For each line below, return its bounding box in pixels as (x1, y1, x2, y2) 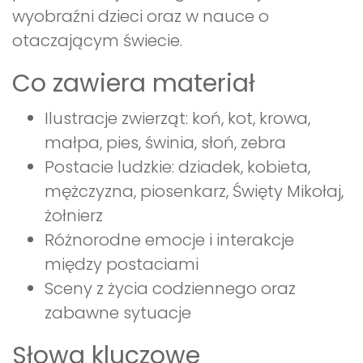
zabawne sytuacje (45, 301, 191, 325)
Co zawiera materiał (12, 66, 255, 101)
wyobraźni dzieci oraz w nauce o (12, 5, 269, 28)
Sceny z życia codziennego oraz (45, 277, 296, 301)
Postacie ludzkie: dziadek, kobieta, (45, 156, 310, 179)
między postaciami (45, 253, 199, 276)
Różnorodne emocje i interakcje (45, 228, 294, 252)
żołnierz (45, 204, 103, 228)
